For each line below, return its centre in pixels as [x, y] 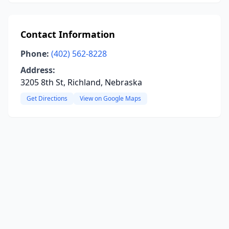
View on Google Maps [110, 98]
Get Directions [47, 98]
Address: [38, 70]
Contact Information [68, 34]
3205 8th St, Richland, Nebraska [81, 82]
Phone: [35, 54]
